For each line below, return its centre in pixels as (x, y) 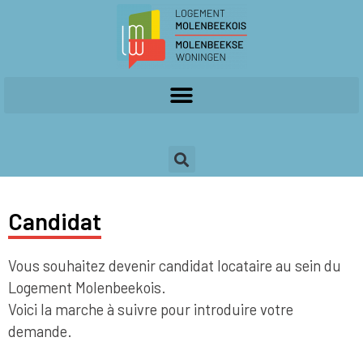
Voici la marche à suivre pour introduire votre (151, 310)
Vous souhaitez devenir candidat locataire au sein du (175, 266)
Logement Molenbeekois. (89, 288)
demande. (42, 331)
